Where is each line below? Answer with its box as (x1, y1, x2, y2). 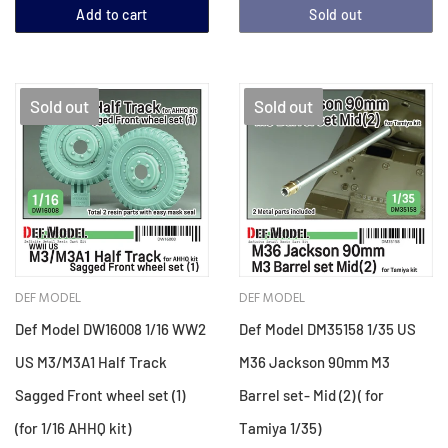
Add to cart (76, 6, 148, 24)
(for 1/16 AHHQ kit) (15, 419, 131, 438)
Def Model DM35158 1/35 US (239, 320, 416, 339)
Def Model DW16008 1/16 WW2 (15, 320, 206, 339)
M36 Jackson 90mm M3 (239, 353, 390, 372)
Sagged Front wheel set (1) (15, 386, 185, 405)
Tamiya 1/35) (239, 419, 321, 438)
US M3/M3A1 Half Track (15, 353, 167, 372)
